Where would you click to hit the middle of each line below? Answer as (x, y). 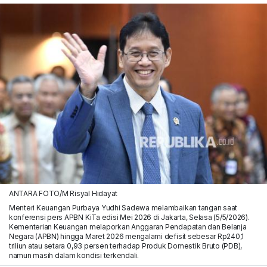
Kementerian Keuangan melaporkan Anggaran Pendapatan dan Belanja (128, 226)
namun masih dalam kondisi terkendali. (74, 255)
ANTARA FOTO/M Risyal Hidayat (63, 193)
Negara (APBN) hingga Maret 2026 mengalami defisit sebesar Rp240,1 (126, 236)
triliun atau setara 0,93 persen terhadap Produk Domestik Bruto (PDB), (125, 246)
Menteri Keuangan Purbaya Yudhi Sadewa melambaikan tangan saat (123, 207)
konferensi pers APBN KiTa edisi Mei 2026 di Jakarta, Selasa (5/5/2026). (129, 217)
